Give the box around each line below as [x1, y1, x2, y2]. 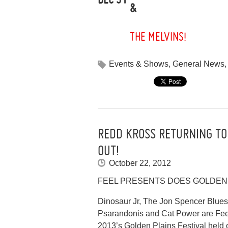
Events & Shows [109, 59, 168, 68]
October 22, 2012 [109, 158, 171, 167]
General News [173, 59, 224, 68]
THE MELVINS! [130, 30, 186, 44]
